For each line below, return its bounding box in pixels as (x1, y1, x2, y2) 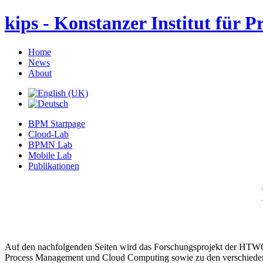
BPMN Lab (28, 139, 72, 150)
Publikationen (28, 160, 79, 171)
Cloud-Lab (28, 129, 69, 139)
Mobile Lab (28, 150, 72, 160)
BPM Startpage (28, 118, 85, 129)
